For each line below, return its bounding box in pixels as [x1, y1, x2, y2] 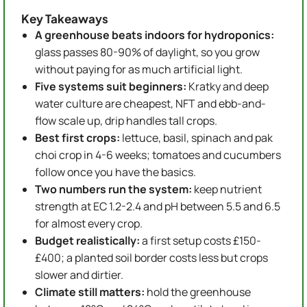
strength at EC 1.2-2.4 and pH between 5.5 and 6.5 [35, 199, 280, 214]
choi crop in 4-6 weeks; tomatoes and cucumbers [35, 147, 281, 163]
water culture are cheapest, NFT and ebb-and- [35, 96, 266, 112]
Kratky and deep [186, 79, 269, 95]
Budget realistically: [35, 233, 140, 249]
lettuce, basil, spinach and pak [120, 130, 273, 146]
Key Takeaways [21, 10, 108, 26]
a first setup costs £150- [140, 233, 261, 249]
